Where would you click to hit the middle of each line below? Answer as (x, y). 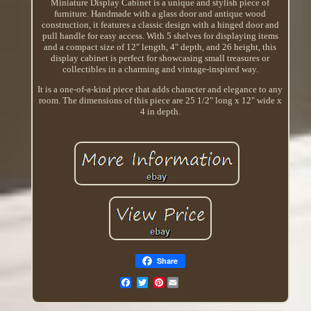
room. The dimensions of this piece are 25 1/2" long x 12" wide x (160, 100)
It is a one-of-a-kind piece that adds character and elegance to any (160, 89)
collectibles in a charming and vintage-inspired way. (160, 69)
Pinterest (182, 282)
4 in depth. (160, 111)
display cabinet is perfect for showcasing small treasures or (160, 58)
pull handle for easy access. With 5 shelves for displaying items (160, 35)
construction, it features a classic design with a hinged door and (160, 24)
